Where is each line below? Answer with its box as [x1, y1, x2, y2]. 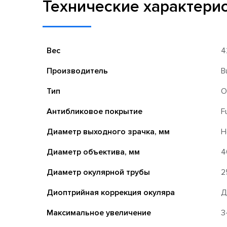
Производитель [47, 65, 108, 76]
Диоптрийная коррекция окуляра [47, 187, 175, 198]
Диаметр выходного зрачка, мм [47, 126, 170, 137]
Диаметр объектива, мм [47, 146, 140, 157]
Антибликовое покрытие [47, 106, 142, 117]
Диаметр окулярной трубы [47, 167, 150, 177]
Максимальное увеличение [47, 207, 151, 218]
